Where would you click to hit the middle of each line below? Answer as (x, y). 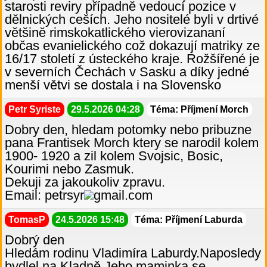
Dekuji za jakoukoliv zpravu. (85, 182)
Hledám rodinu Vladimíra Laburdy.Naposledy (133, 253)
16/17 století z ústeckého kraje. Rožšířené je (132, 59)
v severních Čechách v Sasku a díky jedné (127, 72)
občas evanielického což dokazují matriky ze (132, 46)
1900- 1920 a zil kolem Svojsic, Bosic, (114, 156)
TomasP (27, 220)
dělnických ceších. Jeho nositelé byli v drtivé (132, 20)
